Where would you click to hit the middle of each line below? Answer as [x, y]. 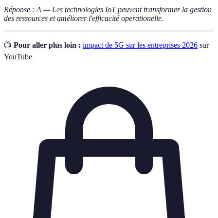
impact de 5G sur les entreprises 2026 [140, 45]
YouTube [18, 57]
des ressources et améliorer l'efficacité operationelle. [84, 18]
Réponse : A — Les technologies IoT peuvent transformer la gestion [108, 10]
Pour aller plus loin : [47, 45]
